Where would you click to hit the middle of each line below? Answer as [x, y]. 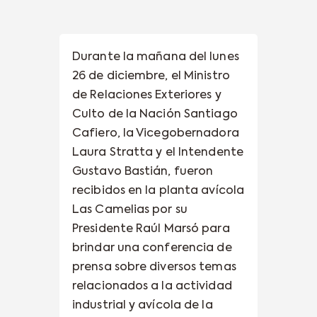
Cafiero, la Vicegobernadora [156, 133]
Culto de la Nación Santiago [155, 114]
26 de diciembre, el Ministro [151, 76]
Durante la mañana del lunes [156, 57]
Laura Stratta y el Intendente [158, 152]
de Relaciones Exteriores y [147, 95]
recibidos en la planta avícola [158, 191]
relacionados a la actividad [152, 286]
